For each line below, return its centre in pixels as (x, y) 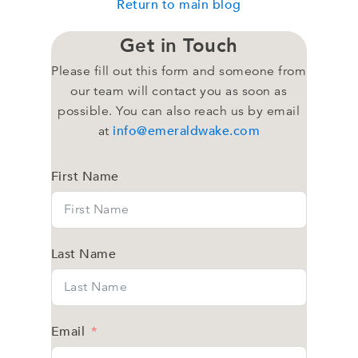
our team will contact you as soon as (179, 91)
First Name (85, 176)
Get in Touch (179, 46)
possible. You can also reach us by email (179, 111)
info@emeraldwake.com (187, 131)
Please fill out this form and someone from (179, 71)
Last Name (84, 254)
